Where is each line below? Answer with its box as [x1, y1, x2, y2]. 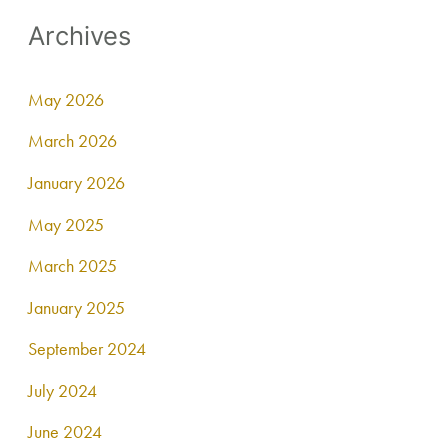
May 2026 [28, 87, 105, 111]
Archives [28, 20, 132, 52]
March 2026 [28, 129, 118, 153]
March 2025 [28, 254, 118, 278]
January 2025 [28, 295, 126, 319]
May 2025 [28, 212, 105, 236]
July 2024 [28, 378, 98, 402]
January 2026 [28, 171, 126, 194]
